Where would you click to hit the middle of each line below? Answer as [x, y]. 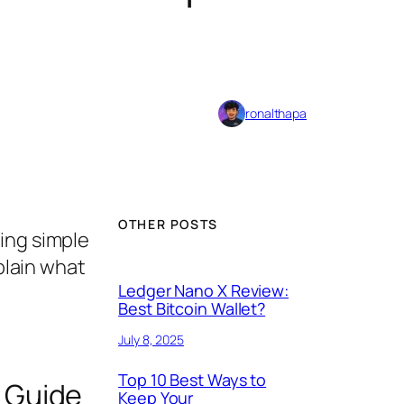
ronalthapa [276, 114]
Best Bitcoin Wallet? [192, 309]
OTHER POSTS [168, 224]
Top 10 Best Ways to [193, 380]
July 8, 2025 [151, 340]
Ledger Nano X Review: [204, 291]
